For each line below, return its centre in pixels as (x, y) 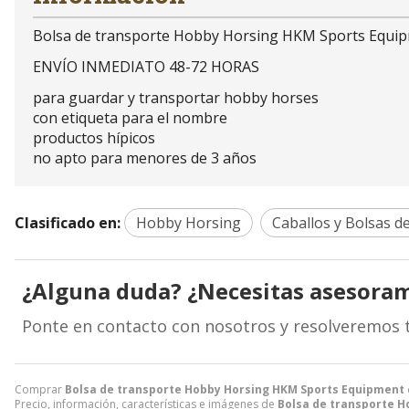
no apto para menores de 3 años (145, 158)
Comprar (40, 390)
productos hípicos (94, 138)
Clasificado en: (68, 223)
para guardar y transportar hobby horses (176, 98)
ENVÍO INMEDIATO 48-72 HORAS (146, 67)
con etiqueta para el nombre (130, 118)
